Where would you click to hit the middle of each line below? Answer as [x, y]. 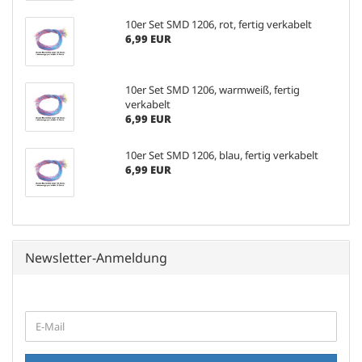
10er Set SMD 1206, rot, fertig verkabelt [218, 24]
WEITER [44, 318]
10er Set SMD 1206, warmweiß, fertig [212, 90]
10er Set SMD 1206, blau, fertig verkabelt [221, 155]
